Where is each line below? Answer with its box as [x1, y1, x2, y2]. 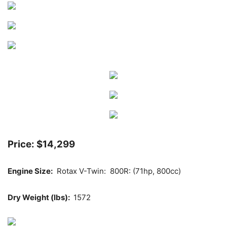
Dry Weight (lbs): [8, 192, 71, 202]
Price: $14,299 [8, 138, 75, 150]
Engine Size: [8, 166, 53, 176]
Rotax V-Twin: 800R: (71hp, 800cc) [53, 166, 181, 176]
